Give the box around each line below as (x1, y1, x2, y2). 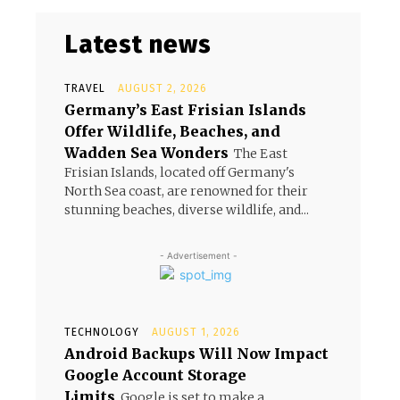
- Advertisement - (159, 250, 237, 261)
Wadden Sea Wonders (64, 144, 229, 162)
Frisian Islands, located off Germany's (64, 164, 295, 180)
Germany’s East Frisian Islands (64, 101, 306, 119)
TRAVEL (64, 82, 105, 95)
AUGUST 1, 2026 (152, 326, 240, 338)
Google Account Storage (64, 366, 246, 384)
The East (234, 146, 287, 162)
